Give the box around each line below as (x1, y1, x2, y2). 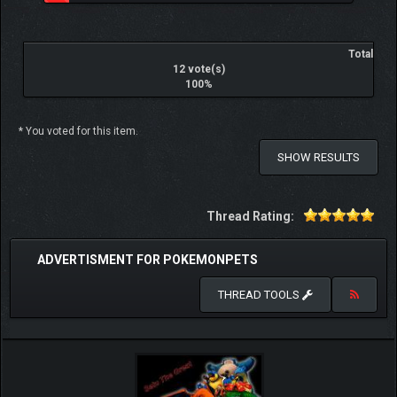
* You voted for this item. (19, 125, 138, 137)
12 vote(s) (172, 63, 225, 75)
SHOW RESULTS (277, 151, 360, 164)
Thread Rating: (206, 209, 294, 223)
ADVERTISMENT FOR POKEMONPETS (37, 253, 258, 267)
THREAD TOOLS (218, 288, 302, 301)
